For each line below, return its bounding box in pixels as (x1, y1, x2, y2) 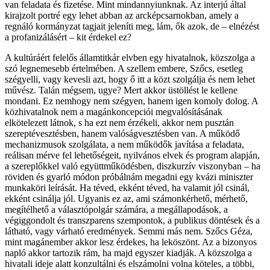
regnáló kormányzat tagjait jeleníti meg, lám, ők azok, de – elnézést (5, 20, 259, 31)
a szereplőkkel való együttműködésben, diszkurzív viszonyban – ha (5, 160, 260, 171)
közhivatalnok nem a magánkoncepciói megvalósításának (5, 106, 222, 117)
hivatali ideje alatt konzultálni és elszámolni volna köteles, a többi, (5, 258, 254, 269)
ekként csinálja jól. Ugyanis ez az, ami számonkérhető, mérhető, (5, 193, 248, 204)
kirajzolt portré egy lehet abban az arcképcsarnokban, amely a (5, 10, 239, 20)
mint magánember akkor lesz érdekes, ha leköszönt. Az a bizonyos (5, 236, 257, 247)
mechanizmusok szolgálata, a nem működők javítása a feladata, (5, 139, 244, 149)
